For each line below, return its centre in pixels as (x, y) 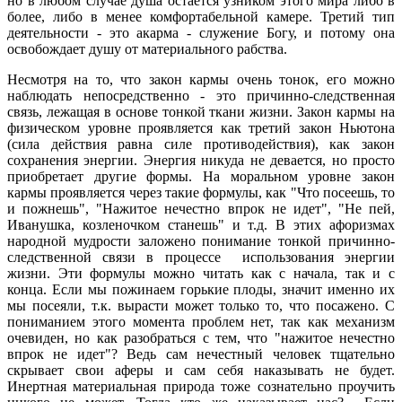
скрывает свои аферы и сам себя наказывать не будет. (201, 370)
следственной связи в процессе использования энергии (201, 257)
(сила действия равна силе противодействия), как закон (201, 144)
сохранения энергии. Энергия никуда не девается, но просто (201, 160)
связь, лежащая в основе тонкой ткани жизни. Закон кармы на (201, 111)
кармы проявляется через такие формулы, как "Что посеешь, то (201, 192)
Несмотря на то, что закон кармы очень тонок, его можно (201, 79)
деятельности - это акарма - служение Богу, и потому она (201, 32)
